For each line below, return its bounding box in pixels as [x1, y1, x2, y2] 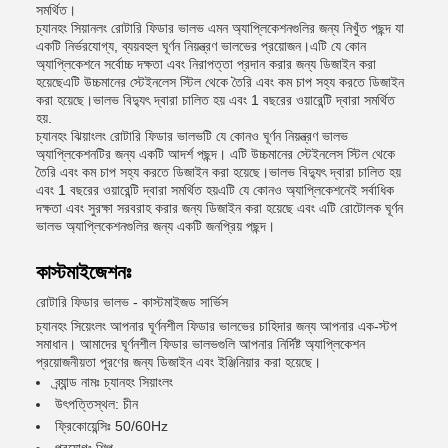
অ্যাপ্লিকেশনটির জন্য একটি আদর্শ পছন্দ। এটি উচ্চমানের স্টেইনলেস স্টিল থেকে [36, 146, 395, 162]
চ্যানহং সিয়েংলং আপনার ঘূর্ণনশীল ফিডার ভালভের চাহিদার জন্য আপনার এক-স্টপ [36, 318, 397, 334]
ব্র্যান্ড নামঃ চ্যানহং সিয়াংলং [55, 374, 173, 390]
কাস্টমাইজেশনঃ [36, 261, 131, 283]
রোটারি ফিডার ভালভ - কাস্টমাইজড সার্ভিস [36, 294, 228, 310]
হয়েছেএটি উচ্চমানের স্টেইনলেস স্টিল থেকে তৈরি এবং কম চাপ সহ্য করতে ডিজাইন [36, 74, 404, 90]
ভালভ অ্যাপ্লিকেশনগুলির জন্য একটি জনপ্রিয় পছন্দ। [36, 218, 275, 234]
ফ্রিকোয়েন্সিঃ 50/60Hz [55, 418, 168, 434]
